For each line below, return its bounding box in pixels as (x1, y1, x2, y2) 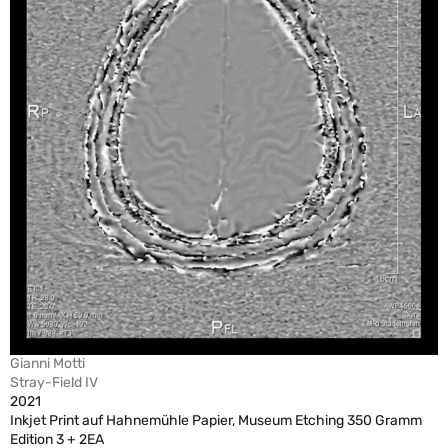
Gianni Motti (10, 355, 85, 373)
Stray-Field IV (10, 374, 98, 392)
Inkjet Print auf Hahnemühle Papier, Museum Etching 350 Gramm (10, 412, 422, 430)
